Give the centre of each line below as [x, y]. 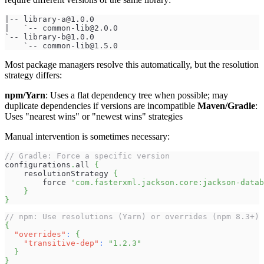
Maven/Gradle [226, 105]
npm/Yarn [25, 95]
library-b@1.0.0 [59, 37]
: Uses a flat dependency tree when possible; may [137, 95]
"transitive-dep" [61, 243]
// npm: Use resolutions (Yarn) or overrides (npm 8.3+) [132, 216]
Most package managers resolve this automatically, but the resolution [132, 64]
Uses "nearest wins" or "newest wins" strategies [94, 116]
